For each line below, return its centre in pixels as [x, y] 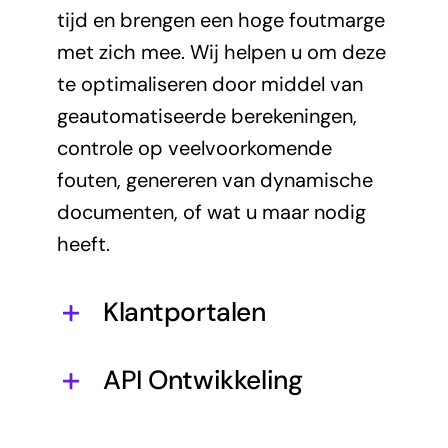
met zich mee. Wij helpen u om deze [221, 51]
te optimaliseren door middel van [209, 83]
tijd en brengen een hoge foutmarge [220, 19]
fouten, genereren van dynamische [214, 179]
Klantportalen [184, 311]
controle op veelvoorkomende [194, 147]
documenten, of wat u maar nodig [211, 211]
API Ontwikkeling [202, 379]
